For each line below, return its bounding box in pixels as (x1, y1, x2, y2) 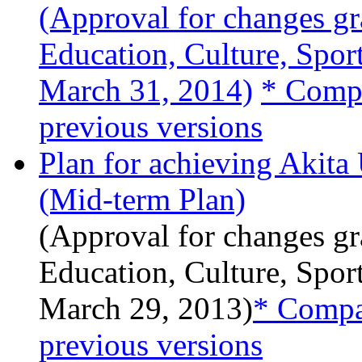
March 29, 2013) (39, 291, 253, 326)
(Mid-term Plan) (39, 182, 246, 217)
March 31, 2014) (39, 73, 253, 108)
